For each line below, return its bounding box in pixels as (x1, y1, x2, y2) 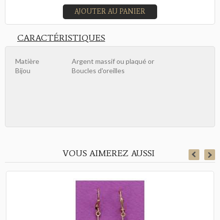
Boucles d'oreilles (72, 66, 125, 75)
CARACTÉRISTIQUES (17, 32, 105, 44)
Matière (15, 57, 39, 66)
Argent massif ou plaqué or (72, 57, 154, 66)
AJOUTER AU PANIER (75, 7, 145, 16)
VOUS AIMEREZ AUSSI (63, 148, 155, 159)
